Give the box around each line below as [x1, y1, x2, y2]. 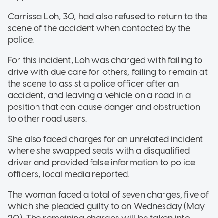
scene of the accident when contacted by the [8, 22, 191, 34]
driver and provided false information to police [8, 157, 196, 168]
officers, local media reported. [8, 168, 130, 180]
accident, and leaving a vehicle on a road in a [8, 90, 191, 101]
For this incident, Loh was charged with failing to [8, 54, 203, 66]
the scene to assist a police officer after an [8, 78, 179, 89]
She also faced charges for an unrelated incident [8, 133, 203, 145]
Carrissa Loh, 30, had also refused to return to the [8, 11, 208, 22]
